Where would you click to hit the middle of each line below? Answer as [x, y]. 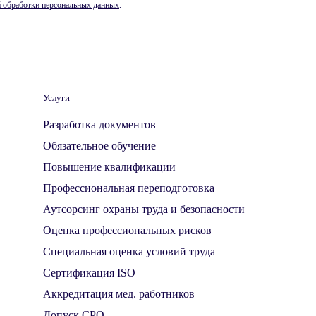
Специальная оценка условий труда [129, 251]
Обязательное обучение [99, 146]
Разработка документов [99, 124]
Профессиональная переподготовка [129, 188]
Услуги [56, 98]
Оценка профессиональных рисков [127, 230]
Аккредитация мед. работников [119, 294]
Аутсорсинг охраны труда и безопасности [144, 209]
